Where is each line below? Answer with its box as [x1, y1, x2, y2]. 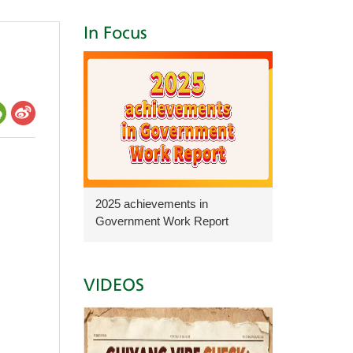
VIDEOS [84, 277, 144, 295]
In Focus [84, 25, 147, 43]
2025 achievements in [95, 197, 208, 210]
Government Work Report [95, 214, 229, 228]
